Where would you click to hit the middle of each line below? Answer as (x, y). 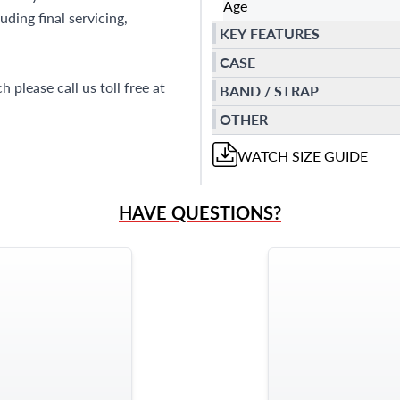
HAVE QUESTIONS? (200, 212)
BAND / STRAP (269, 91)
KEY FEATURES (270, 34)
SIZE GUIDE (328, 155)
